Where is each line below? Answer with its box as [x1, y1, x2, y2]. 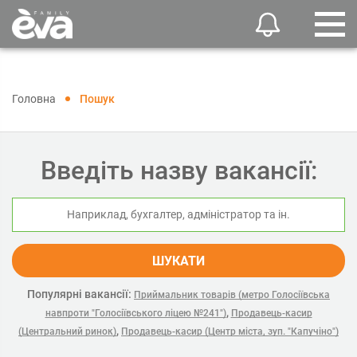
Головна [12, 92, 56, 105]
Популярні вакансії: [27, 288, 131, 300]
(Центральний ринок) [18, 326, 116, 337]
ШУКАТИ [152, 253, 205, 269]
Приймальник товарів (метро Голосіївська [134, 289, 330, 300]
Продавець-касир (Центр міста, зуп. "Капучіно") [121, 326, 339, 337]
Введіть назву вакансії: [40, 155, 317, 186]
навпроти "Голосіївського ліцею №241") [45, 308, 226, 319]
